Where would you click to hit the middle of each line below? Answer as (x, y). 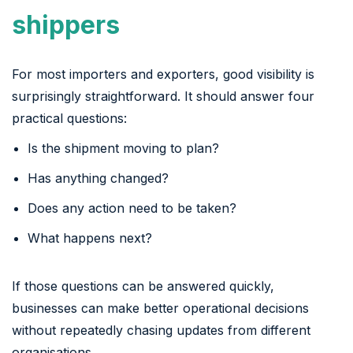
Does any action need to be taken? (132, 208)
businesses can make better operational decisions (160, 308)
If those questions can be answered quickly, (143, 286)
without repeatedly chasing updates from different (161, 330)
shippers (66, 24)
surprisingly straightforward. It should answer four (163, 96)
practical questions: (69, 118)
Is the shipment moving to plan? (123, 148)
